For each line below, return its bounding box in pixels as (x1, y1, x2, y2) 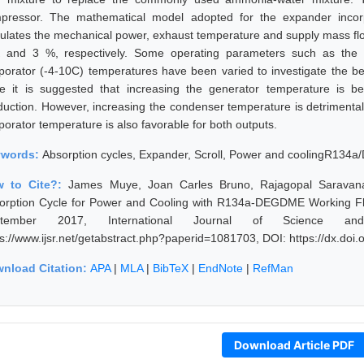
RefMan (253, 261, 293, 275)
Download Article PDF (233, 337, 354, 352)
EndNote (198, 261, 243, 275)
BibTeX (153, 261, 188, 275)
